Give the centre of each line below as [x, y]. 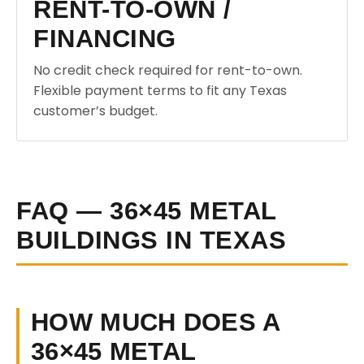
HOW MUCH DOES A [156, 322]
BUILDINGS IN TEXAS [151, 240]
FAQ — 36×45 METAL [147, 211]
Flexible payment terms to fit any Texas [160, 91]
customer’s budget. [95, 111]
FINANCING [105, 39]
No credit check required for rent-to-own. [168, 70]
